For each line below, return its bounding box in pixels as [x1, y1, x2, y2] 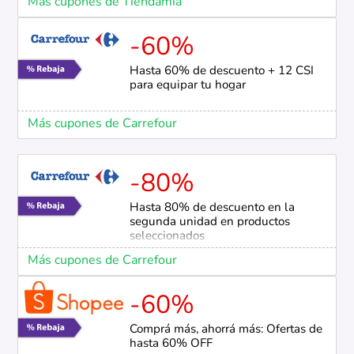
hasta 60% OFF [129, 338, 213, 351]
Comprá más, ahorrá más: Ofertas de [129, 324, 322, 337]
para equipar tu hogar [129, 80, 246, 92]
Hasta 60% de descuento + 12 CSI [129, 66, 314, 78]
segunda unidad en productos [129, 217, 290, 229]
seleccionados [129, 231, 205, 243]
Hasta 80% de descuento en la [129, 202, 295, 215]
